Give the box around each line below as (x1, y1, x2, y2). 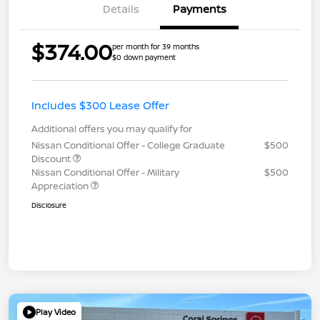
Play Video (36, 306, 76, 318)
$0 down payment (112, 51, 176, 62)
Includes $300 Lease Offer (31, 97, 169, 113)
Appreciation (31, 179, 91, 192)
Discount (31, 151, 73, 165)
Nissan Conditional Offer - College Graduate (31, 138, 225, 151)
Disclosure (31, 199, 66, 210)
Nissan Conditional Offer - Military (31, 165, 179, 179)
